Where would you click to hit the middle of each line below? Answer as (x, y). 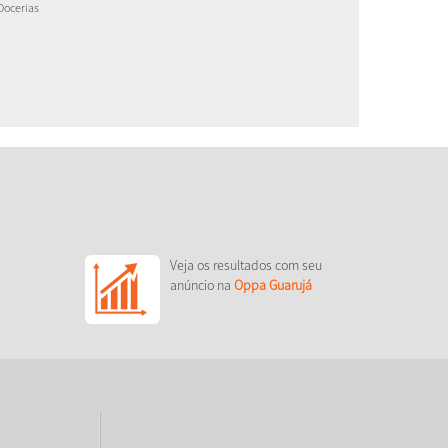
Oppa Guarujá (272, 285)
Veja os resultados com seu (245, 265)
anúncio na (201, 285)
